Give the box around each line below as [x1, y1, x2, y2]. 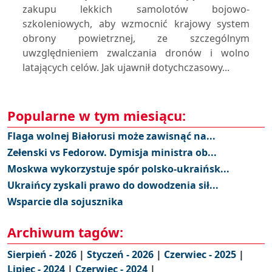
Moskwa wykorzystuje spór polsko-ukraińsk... [7, 162, 229, 175]
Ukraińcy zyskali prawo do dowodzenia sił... [7, 178, 219, 192]
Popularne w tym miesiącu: [7, 107, 186, 124]
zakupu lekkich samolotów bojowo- [22, 2, 250, 16]
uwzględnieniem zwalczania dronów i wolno [22, 46, 250, 59]
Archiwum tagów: [7, 223, 123, 241]
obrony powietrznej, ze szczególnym [22, 32, 250, 45]
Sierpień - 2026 [7, 248, 79, 261]
